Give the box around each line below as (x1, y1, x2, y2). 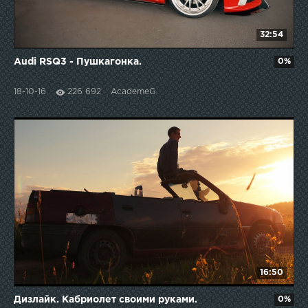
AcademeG (111, 87, 155, 96)
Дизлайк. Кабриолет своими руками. (14, 295, 197, 304)
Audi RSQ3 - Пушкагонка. (14, 57, 142, 66)
